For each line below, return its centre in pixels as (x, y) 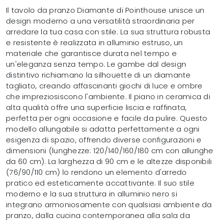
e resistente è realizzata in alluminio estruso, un (95, 42)
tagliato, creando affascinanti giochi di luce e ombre (104, 85)
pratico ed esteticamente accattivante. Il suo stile (100, 183)
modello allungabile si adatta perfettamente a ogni (103, 129)
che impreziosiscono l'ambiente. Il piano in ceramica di (108, 96)
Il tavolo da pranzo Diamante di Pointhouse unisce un (105, 10)
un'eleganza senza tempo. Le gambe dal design (96, 64)
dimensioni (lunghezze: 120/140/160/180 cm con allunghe (110, 150)
